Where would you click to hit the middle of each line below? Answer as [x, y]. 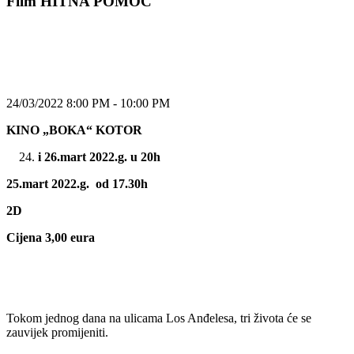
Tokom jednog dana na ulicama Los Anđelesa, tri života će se [159, 318]
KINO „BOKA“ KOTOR [74, 130]
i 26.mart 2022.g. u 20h [99, 156]
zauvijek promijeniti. [57, 332]
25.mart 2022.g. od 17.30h [77, 183]
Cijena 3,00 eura [51, 237]
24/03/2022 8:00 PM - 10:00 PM [88, 103]
